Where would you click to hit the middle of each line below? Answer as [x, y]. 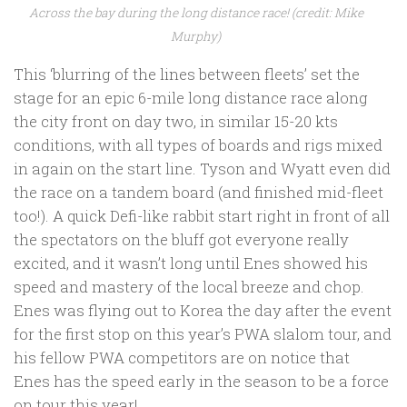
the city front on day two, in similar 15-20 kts [176, 121]
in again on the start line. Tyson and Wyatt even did [202, 168]
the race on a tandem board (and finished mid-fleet [199, 192]
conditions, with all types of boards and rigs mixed [198, 144]
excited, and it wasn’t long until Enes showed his [191, 263]
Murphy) [196, 36]
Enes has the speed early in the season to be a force [201, 381]
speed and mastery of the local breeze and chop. [189, 286]
